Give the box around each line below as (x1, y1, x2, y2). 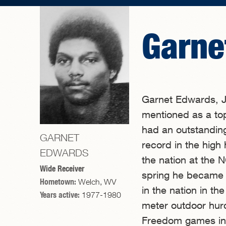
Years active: (40, 189, 82, 200)
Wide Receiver (40, 163, 84, 174)
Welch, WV (78, 177, 116, 187)
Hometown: (40, 176, 78, 187)
